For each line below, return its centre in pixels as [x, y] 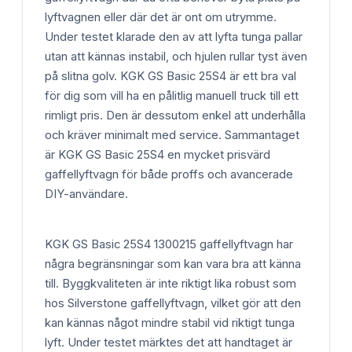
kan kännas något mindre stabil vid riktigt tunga [170, 323]
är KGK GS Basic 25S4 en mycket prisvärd [158, 155]
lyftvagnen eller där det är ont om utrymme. [161, 18]
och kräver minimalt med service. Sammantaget [172, 136]
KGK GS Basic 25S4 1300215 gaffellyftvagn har [169, 244]
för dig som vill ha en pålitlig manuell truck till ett [172, 96]
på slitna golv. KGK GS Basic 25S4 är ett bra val [170, 77]
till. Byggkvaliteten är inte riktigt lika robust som [170, 283]
